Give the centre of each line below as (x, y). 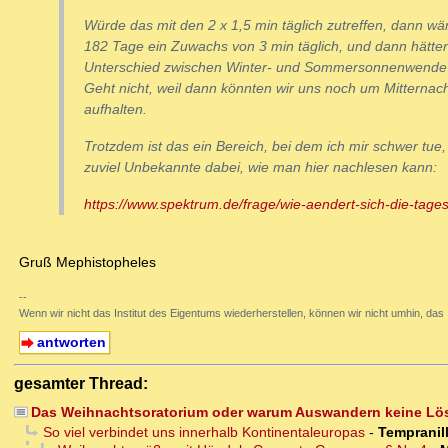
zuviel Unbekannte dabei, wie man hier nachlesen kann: (260, 167)
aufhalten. (115, 109)
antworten (71, 342)
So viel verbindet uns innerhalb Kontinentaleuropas (203, 432)
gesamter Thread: (81, 383)
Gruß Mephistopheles (87, 262)
